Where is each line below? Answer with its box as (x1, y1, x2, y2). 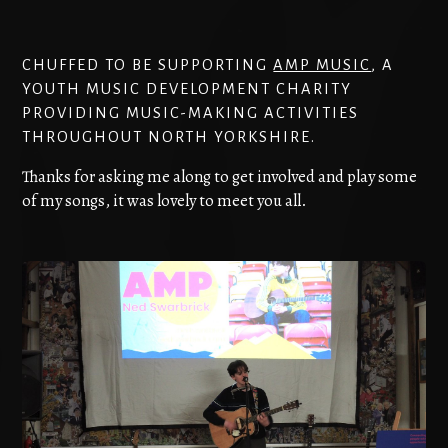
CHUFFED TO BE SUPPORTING (22, 56, 274, 73)
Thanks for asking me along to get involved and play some (22, 164, 418, 188)
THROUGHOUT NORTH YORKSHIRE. (22, 128, 317, 145)
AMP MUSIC (273, 56, 372, 73)
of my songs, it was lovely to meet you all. (22, 188, 307, 212)
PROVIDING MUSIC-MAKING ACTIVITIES (22, 104, 360, 121)
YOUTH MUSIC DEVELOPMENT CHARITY (22, 80, 353, 97)
